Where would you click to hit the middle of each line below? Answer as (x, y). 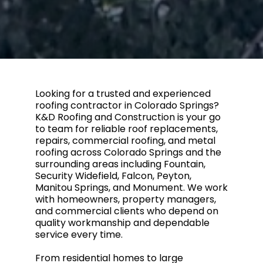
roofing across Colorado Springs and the (128, 152)
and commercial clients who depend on (127, 211)
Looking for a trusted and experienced (123, 94)
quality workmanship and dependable (122, 223)
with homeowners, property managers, (126, 199)
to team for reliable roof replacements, (127, 129)
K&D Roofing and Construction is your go (128, 117)
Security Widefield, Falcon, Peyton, (113, 176)
